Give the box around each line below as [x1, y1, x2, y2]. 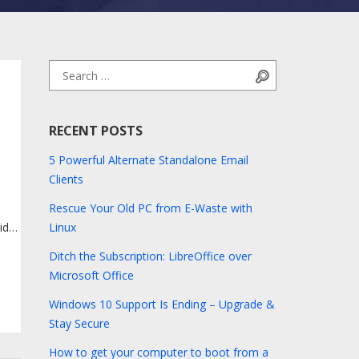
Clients [48, 171, 83, 187]
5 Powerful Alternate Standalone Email [48, 152, 248, 167]
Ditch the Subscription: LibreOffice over [48, 248, 252, 264]
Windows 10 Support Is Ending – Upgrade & [48, 296, 275, 312]
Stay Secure [48, 316, 110, 331]
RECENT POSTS [48, 122, 143, 139]
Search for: [47, 61, 104, 76]
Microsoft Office [48, 268, 134, 283]
